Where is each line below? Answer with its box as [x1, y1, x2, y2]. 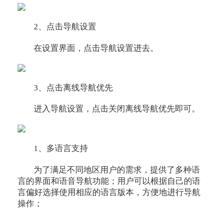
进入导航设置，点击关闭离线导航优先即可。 [34, 104, 200, 114]
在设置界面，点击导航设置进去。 [34, 43, 159, 53]
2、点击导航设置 [34, 22, 97, 31]
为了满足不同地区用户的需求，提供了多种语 [34, 165, 200, 175]
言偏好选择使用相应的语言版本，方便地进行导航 [17, 188, 200, 197]
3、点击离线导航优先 [34, 83, 113, 92]
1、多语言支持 [34, 144, 88, 153]
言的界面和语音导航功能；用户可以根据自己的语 [17, 176, 200, 186]
